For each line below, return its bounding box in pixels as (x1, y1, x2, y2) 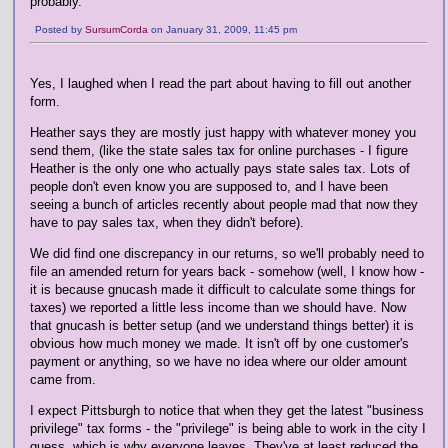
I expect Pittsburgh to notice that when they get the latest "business (30, 403, 424, 418)
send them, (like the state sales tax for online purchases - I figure (30, 143, 408, 158)
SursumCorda (85, 24, 148, 35)
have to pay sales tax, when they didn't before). (30, 215, 304, 230)
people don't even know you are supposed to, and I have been (30, 179, 388, 194)
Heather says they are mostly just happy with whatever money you (30, 125, 416, 140)
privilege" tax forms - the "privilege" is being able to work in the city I (30, 421, 426, 436)
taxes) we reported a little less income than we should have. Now (30, 300, 406, 315)
